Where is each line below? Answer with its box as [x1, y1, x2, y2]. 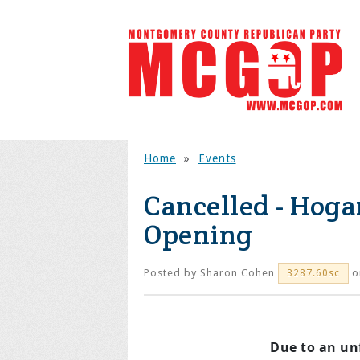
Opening [144, 217, 253, 252]
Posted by [144, 267, 200, 279]
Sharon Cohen [200, 267, 275, 279]
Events [198, 152, 236, 165]
